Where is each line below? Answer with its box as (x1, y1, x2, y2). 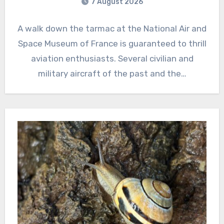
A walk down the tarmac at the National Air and (17, 23, 206, 34)
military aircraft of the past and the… (37, 68, 186, 79)
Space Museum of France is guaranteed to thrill (17, 38, 206, 49)
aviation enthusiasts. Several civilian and (30, 53, 193, 64)
